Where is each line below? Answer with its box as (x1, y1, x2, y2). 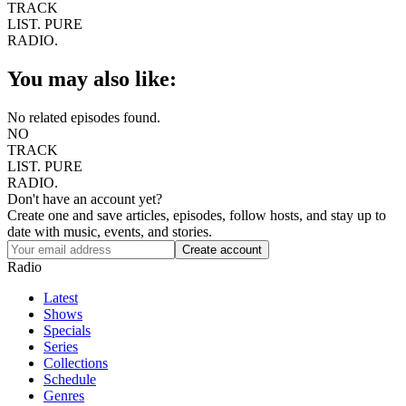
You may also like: (7, 66, 177, 91)
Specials (43, 322, 91, 338)
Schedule (43, 371, 96, 387)
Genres (43, 387, 84, 403)
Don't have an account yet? (7, 190, 162, 207)
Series (43, 338, 78, 354)
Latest (43, 289, 78, 305)
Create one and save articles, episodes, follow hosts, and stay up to (7, 207, 386, 223)
